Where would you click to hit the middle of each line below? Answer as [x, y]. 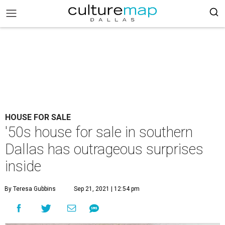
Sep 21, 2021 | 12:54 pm [107, 189]
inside [23, 166]
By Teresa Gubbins [30, 189]
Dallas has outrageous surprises [104, 149]
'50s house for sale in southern [99, 132]
